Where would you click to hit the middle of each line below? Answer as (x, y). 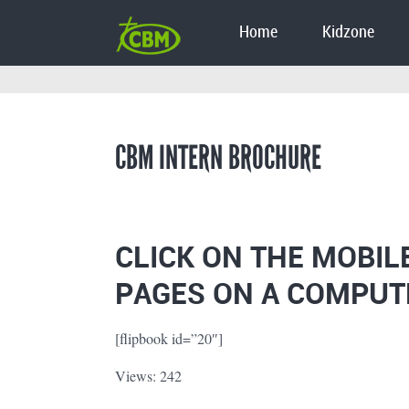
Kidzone (349, 33)
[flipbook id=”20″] (169, 338)
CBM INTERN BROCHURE (218, 157)
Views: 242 (148, 375)
